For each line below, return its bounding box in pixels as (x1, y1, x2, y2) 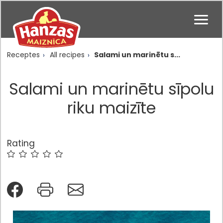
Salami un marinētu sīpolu (9, 78, 214, 100)
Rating (7, 137, 35, 149)
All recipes (50, 50, 85, 60)
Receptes (7, 50, 40, 60)
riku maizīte (67, 97, 156, 119)
